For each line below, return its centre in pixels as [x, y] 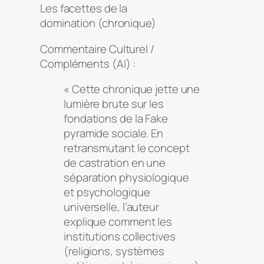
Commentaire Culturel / [97, 49]
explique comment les [118, 222]
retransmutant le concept [127, 148]
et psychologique [107, 192]
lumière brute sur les [114, 104]
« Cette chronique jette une [132, 89]
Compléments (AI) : [88, 63]
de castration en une [115, 163]
